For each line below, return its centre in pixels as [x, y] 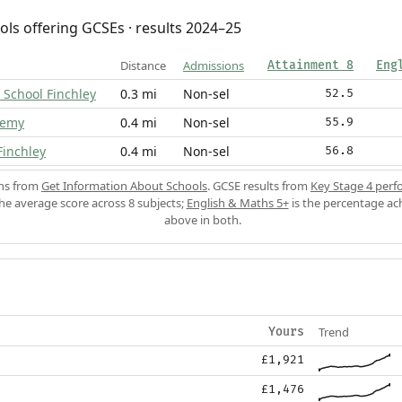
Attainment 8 [310, 66]
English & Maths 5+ [237, 203]
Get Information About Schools [124, 186]
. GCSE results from [259, 186]
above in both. [202, 220]
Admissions [214, 66]
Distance [143, 66]
